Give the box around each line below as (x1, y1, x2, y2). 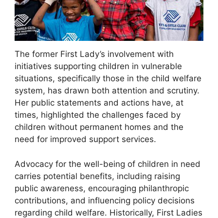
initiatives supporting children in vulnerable (15, 61, 182, 72)
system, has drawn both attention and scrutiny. (15, 86, 200, 96)
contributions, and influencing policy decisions (15, 195, 195, 205)
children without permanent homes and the (15, 122, 183, 132)
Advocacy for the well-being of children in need (15, 159, 200, 169)
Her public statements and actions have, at (15, 98, 183, 108)
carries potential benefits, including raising (15, 171, 180, 181)
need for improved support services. (15, 134, 156, 145)
